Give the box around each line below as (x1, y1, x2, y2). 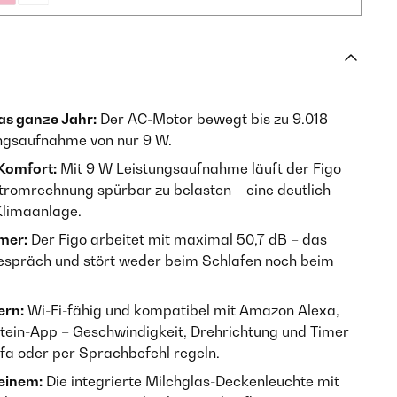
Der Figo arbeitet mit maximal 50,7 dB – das (27, 230, 327, 248)
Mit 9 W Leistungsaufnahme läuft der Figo (57, 160, 341, 177)
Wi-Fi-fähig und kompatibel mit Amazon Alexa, (24, 301, 339, 319)
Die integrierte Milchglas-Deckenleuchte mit (43, 372, 339, 390)
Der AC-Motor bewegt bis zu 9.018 (97, 110, 328, 128)
